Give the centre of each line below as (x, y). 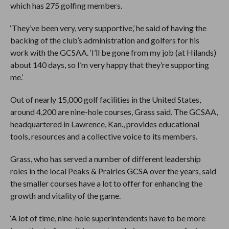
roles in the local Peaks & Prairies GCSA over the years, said (113, 171)
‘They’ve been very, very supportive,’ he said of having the (108, 28)
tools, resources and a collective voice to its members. (104, 136)
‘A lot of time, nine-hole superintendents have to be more (108, 218)
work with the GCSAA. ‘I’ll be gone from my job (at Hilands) (113, 52)
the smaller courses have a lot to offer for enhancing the (106, 183)
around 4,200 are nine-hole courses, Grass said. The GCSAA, (114, 112)
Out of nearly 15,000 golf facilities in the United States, (105, 99)
